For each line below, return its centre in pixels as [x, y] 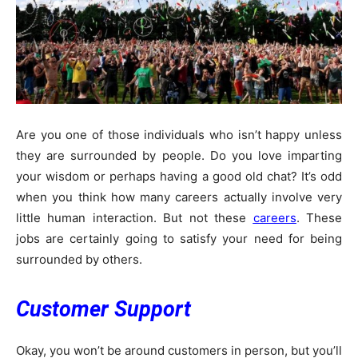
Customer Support [103, 310]
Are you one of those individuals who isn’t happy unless [179, 135]
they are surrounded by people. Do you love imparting [179, 156]
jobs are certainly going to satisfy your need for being [179, 239]
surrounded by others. [79, 260]
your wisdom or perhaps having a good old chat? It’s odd [179, 177]
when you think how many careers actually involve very [179, 197]
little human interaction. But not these [135, 218]
